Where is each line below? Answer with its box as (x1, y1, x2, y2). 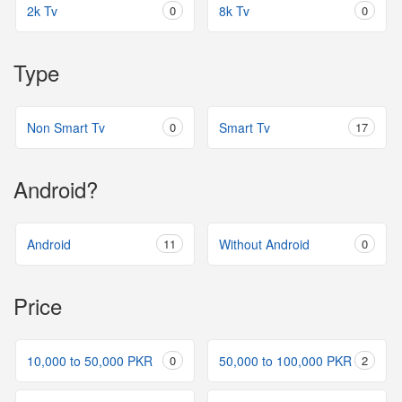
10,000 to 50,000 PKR (27, 351, 153, 370)
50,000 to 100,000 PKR (219, 351, 352, 370)
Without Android (219, 234, 310, 253)
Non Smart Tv (27, 118, 105, 136)
